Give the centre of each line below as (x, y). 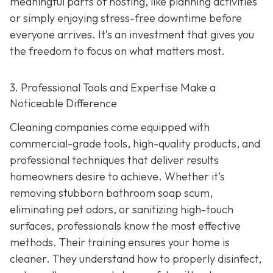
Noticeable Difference (63, 104)
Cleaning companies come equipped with (110, 127)
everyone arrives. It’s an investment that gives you (132, 35)
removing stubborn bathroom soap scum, (111, 193)
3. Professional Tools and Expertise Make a (113, 88)
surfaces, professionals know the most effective (125, 226)
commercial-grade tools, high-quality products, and (135, 144)
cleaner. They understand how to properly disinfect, (136, 259)
